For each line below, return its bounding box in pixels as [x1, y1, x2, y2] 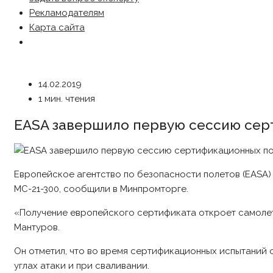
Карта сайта [29, 22, 85, 33]
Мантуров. [14, 222, 60, 233]
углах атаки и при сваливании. [14, 260, 149, 272]
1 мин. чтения [38, 93, 95, 104]
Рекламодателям [29, 7, 104, 18]
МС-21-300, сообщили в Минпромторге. [14, 183, 188, 195]
